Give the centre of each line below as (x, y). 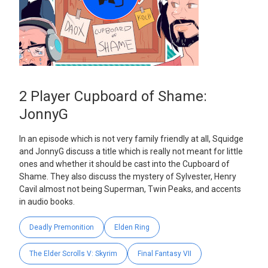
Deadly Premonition (62, 228)
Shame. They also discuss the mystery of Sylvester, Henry (128, 177)
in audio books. (47, 202)
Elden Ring (132, 228)
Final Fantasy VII (165, 254)
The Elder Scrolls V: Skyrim (73, 254)
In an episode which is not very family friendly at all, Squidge (131, 139)
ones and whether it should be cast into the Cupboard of (124, 164)
